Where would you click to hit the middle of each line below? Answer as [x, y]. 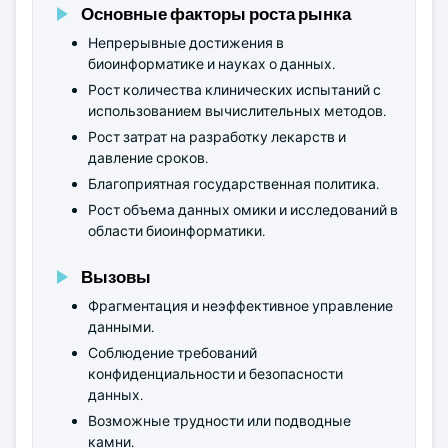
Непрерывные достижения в [186, 43]
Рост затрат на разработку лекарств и [217, 137]
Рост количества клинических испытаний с [234, 90]
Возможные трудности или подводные [219, 421]
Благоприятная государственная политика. [233, 184]
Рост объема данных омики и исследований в [243, 210]
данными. [121, 327]
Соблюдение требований [172, 353]
